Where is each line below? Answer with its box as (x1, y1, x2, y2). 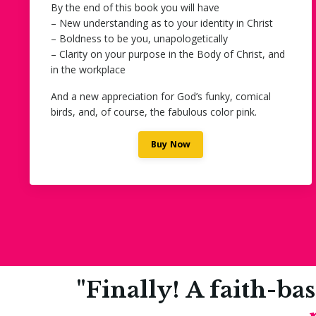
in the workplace (51, 62, 126, 76)
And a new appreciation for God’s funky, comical (51, 89, 271, 103)
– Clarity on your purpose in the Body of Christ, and (51, 47, 285, 61)
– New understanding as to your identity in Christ (51, 16, 273, 30)
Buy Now (150, 138, 191, 150)
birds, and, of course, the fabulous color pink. (51, 104, 257, 119)
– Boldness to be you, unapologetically (51, 31, 228, 45)
